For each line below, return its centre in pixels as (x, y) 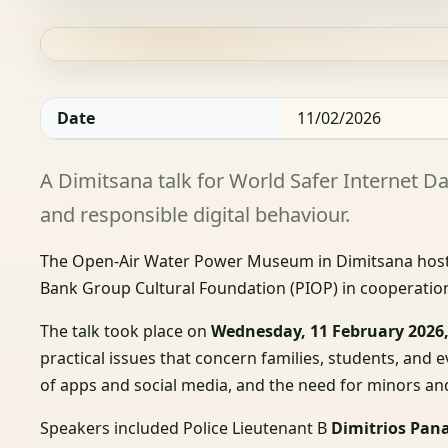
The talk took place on (126, 330)
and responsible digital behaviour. (195, 214)
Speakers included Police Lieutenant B (186, 427)
